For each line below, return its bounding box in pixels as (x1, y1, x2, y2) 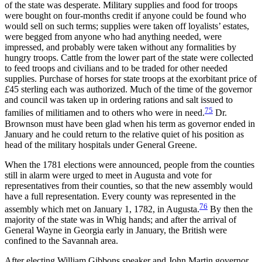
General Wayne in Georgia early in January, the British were (5, 225, 227, 236)
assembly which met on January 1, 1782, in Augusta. (5, 204, 199, 215)
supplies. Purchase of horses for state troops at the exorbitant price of (5, 74, 257, 84)
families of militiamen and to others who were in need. (5, 108, 205, 118)
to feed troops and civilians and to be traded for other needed (5, 63, 227, 74)
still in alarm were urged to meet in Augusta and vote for (5, 170, 212, 180)
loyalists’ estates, (188, 21, 249, 32)
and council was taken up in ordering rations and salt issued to (5, 95, 233, 105)
